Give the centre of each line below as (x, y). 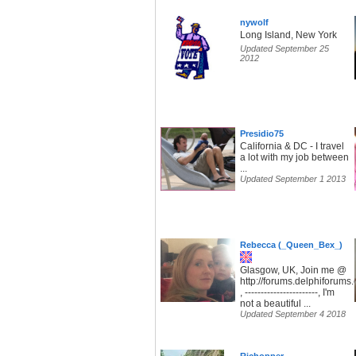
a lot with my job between (294, 158)
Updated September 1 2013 (293, 179)
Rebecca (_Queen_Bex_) (291, 245)
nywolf (254, 23)
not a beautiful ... (275, 304)
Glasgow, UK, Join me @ (293, 271)
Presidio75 (262, 134)
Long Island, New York (288, 35)
